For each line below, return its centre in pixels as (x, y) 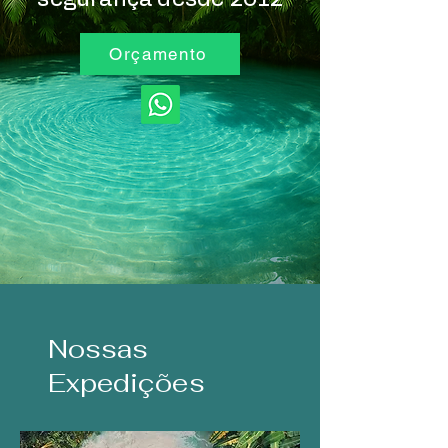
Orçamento (158, 53)
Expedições (126, 382)
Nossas (98, 348)
